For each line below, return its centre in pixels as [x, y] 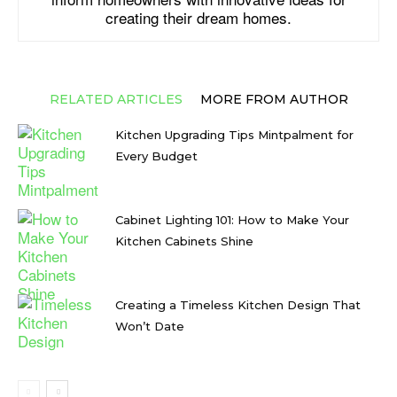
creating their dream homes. [198, 17]
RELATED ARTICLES [116, 99]
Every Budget [156, 156]
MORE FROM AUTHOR [274, 99]
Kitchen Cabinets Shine [184, 241]
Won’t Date [150, 326]
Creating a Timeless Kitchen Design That [238, 304]
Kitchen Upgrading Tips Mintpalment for [234, 134]
